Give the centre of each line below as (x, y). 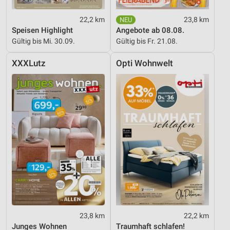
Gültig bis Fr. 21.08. (147, 41)
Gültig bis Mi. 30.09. (43, 41)
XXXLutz (29, 64)
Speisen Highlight (42, 31)
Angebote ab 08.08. (150, 31)
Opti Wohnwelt (145, 64)
